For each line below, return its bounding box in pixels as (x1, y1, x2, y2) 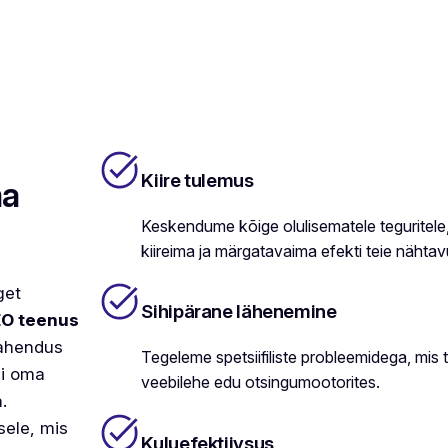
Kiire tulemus (141, 168, 254, 192)
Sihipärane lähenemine (141, 300, 337, 324)
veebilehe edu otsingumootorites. (141, 372, 381, 393)
